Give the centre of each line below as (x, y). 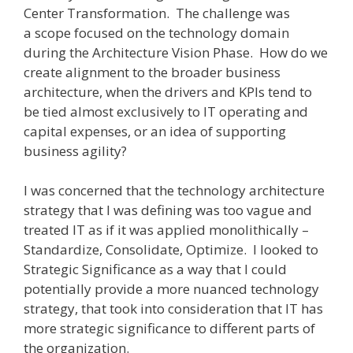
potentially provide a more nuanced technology (171, 289)
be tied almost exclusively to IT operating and (166, 111)
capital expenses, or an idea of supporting (155, 131)
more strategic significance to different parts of (169, 328)
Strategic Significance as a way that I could (155, 269)
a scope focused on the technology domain (156, 32)
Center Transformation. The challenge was (157, 13)
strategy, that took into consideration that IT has (173, 308)
